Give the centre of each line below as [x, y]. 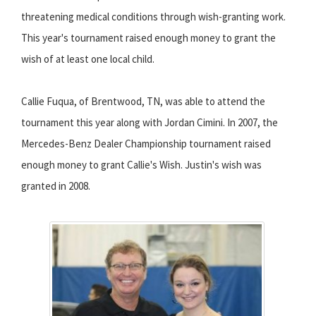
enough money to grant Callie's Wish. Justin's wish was [141, 165]
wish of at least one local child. [88, 59]
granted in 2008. [56, 186]
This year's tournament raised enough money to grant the [148, 38]
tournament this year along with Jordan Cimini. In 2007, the [150, 123]
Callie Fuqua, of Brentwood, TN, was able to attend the [143, 102]
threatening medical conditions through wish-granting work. [153, 17]
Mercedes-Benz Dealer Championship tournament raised [146, 144]
